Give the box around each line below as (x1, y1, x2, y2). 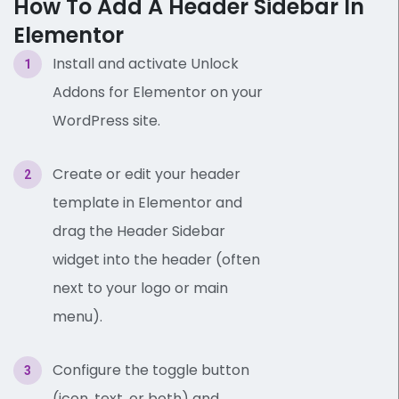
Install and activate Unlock (53, 53, 239, 74)
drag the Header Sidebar (53, 220, 225, 241)
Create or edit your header (53, 163, 240, 184)
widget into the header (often (53, 248, 260, 270)
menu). (53, 305, 102, 327)
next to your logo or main (53, 277, 228, 298)
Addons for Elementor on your (53, 81, 263, 102)
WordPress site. (53, 110, 160, 131)
